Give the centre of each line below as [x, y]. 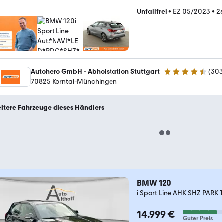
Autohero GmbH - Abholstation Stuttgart [95, 72]
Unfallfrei [152, 12]
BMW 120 [154, 183]
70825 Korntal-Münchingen [74, 82]
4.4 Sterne [179, 76]
